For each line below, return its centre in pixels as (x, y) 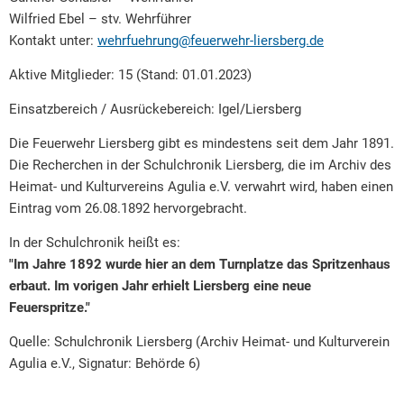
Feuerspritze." (50, 308)
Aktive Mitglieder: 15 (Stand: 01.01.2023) (130, 75)
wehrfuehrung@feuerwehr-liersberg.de (211, 41)
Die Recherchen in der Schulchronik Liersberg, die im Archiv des (200, 165)
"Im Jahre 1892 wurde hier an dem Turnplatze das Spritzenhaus (200, 264)
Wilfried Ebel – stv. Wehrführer (100, 19)
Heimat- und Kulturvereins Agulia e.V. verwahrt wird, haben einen (201, 187)
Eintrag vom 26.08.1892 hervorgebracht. (128, 208)
